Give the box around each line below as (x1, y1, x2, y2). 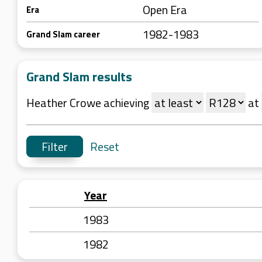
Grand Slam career (26, 27, 100, 41)
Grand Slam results (26, 67, 132, 87)
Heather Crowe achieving (26, 94, 151, 112)
